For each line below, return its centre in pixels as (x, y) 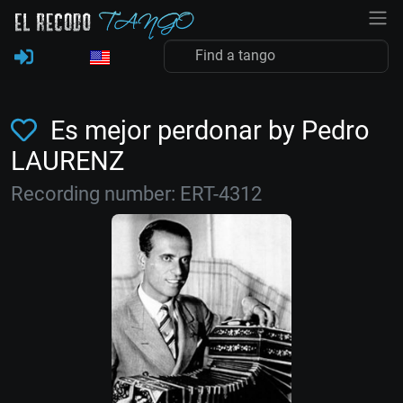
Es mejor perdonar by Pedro (206, 130)
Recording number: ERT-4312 (136, 194)
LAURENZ (67, 161)
